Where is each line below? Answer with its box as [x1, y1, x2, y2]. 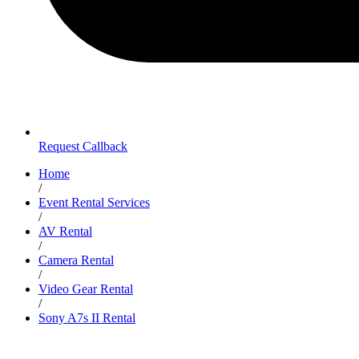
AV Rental [38, 224, 92, 238]
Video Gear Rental [38, 282, 133, 296]
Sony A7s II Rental [38, 311, 135, 325]
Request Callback [38, 139, 127, 153]
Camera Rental [38, 253, 114, 267]
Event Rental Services [38, 196, 150, 209]
